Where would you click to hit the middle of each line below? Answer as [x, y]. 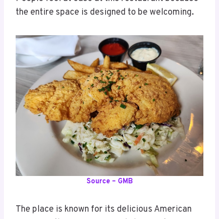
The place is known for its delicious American [104, 209]
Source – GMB [109, 181]
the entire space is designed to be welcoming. [105, 12]
